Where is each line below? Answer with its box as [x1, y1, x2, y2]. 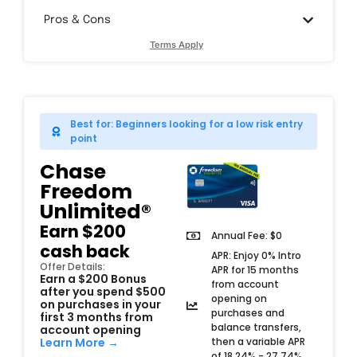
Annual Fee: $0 [210, 228, 282, 242]
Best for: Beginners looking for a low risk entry [70, 117, 304, 131]
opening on [210, 291, 267, 305]
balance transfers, [210, 320, 301, 334]
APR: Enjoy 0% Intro [210, 248, 301, 262]
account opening [40, 322, 141, 339]
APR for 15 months [210, 262, 299, 277]
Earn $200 [40, 220, 126, 244]
